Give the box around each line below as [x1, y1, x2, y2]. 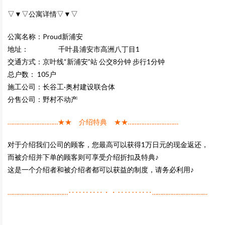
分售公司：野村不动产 [8, 95, 78, 103]
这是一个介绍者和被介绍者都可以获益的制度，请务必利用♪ [8, 165, 208, 174]
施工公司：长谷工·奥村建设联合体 [8, 82, 115, 91]
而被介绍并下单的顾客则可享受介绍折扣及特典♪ [8, 153, 159, 161]
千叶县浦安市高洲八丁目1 [58, 45, 140, 53]
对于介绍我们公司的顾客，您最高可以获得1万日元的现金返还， [8, 140, 208, 149]
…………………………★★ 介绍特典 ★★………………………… [8, 118, 178, 126]
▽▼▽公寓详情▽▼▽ [8, 10, 78, 18]
